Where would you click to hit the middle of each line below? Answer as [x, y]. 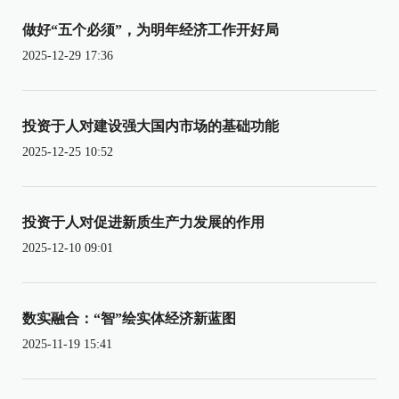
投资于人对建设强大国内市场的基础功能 [151, 126]
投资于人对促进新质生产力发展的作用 [143, 222]
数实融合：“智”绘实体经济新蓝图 [129, 318]
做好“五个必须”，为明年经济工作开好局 [151, 29]
